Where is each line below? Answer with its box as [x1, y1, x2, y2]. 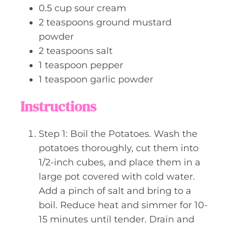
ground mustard [96, 17, 172, 28]
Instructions [20, 97, 96, 117]
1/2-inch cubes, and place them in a [39, 157, 201, 168]
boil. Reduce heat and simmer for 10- [39, 199, 208, 211]
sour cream [74, 3, 126, 14]
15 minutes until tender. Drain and [39, 214, 194, 225]
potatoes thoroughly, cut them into [39, 142, 198, 154]
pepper [90, 60, 123, 71]
